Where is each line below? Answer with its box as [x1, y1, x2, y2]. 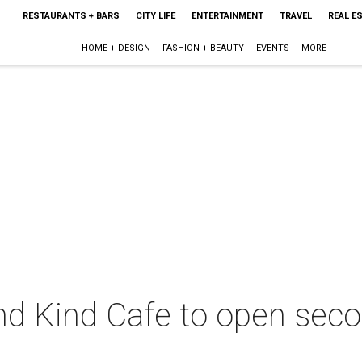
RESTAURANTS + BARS [22, 11, 120, 21]
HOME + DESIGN [82, 43, 151, 53]
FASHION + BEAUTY [162, 43, 245, 53]
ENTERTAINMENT [191, 11, 263, 21]
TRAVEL [279, 11, 312, 21]
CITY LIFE [135, 11, 175, 21]
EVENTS [256, 43, 290, 53]
